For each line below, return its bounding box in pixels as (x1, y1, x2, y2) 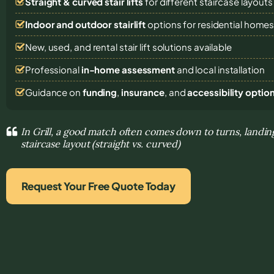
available (193, 40, 232, 53)
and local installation (174, 63, 265, 75)
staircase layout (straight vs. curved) (21, 137, 181, 150)
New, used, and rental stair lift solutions (25, 40, 194, 53)
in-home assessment (81, 63, 175, 75)
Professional (25, 63, 81, 75)
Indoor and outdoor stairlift (25, 18, 146, 30)
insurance (120, 86, 165, 98)
